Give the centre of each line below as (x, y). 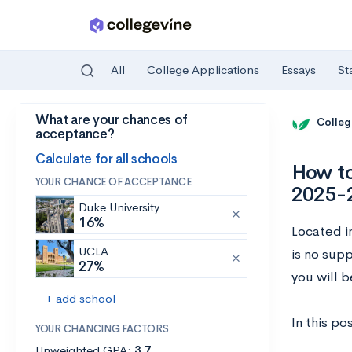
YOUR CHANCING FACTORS (102, 329)
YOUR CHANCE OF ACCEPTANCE (114, 182)
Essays (299, 70)
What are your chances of (112, 120)
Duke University (119, 207)
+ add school (81, 298)
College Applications (203, 70)
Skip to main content (72, 123)
